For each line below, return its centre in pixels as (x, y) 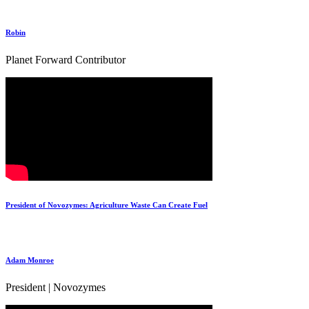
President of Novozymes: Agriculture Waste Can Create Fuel (107, 205)
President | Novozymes (56, 287)
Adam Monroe (30, 260)
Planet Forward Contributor (66, 59)
